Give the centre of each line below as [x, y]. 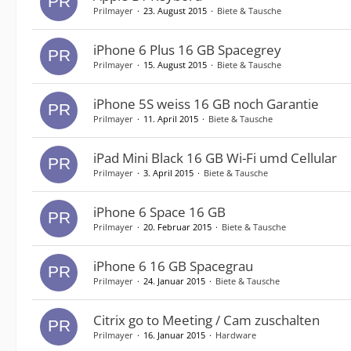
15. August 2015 [175, 65]
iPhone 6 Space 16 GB [159, 212]
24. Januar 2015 [174, 281]
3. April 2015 [168, 173]
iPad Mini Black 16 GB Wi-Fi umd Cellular [215, 158]
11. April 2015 [171, 119]
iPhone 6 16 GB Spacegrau [173, 266]
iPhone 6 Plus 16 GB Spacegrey [187, 50]
